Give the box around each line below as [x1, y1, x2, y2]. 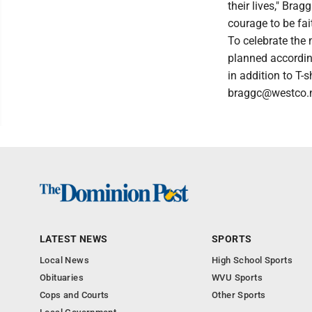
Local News [40, 255, 89, 265]
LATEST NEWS [40, 233, 108, 244]
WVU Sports [212, 272, 263, 283]
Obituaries [40, 272, 84, 283]
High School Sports [212, 255, 293, 265]
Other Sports [212, 290, 266, 300]
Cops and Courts [40, 290, 109, 300]
